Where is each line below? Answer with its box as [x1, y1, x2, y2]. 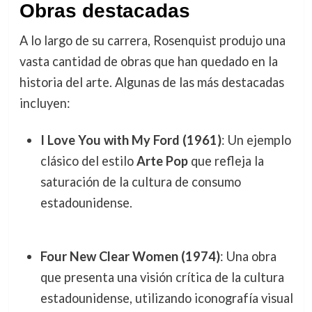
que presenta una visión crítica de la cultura [40, 269, 284, 285]
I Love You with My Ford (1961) [40, 132, 221, 148]
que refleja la [187, 153, 264, 169]
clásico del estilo [40, 153, 136, 169]
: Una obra [219, 248, 276, 264]
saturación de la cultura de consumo [40, 174, 241, 190]
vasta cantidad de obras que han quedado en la [19, 53, 278, 69]
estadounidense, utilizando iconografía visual [40, 290, 293, 306]
